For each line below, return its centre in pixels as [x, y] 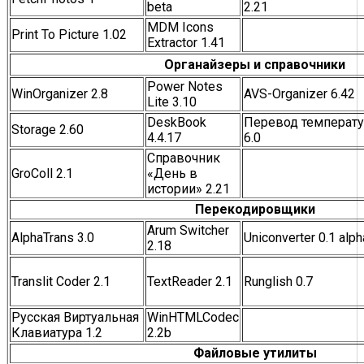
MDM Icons [180, 27]
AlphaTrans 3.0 [53, 237]
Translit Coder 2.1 [61, 281]
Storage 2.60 [48, 129]
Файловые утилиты [255, 353]
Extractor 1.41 [186, 42]
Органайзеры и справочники [255, 64]
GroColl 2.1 [42, 173]
